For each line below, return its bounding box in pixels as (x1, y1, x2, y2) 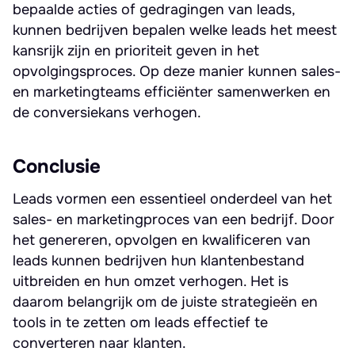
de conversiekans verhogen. (13, 104, 201, 121)
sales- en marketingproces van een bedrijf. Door (13, 211, 334, 228)
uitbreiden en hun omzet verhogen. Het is (13, 273, 288, 290)
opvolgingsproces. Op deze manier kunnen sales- (13, 63, 341, 80)
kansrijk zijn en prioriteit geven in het (13, 42, 259, 59)
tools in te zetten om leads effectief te (13, 314, 268, 331)
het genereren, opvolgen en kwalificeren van (13, 231, 311, 249)
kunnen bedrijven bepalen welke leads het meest (13, 21, 337, 39)
